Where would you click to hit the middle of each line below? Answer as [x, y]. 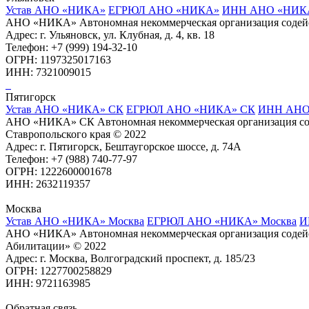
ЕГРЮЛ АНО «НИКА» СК [191, 109]
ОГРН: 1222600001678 [59, 171]
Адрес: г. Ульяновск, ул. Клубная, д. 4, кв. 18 [110, 34]
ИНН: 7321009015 [48, 72]
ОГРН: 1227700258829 [59, 270]
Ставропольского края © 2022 [76, 134]
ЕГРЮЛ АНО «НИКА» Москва [222, 221]
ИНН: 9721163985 [48, 283]
